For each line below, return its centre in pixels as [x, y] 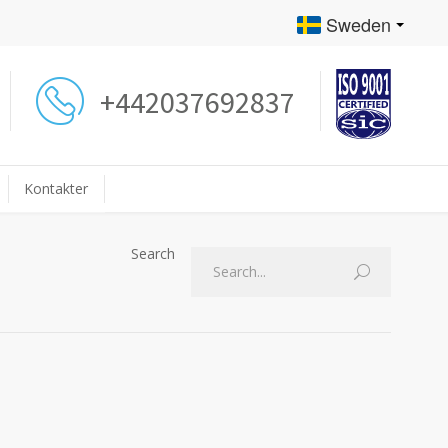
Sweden [358, 24]
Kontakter [56, 188]
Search [153, 253]
